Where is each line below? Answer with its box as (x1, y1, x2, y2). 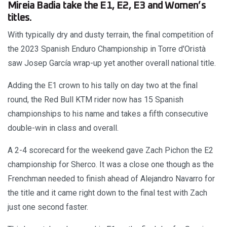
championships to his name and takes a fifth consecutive (8, 109, 208, 119)
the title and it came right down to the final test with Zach (8, 188, 207, 198)
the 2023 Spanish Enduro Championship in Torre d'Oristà (8, 44, 206, 54)
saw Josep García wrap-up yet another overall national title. (8, 58, 216, 68)
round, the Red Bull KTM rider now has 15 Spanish (8, 95, 183, 105)
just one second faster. (8, 202, 88, 212)
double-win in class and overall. (8, 123, 119, 133)
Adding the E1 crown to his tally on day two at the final (8, 81, 198, 91)
